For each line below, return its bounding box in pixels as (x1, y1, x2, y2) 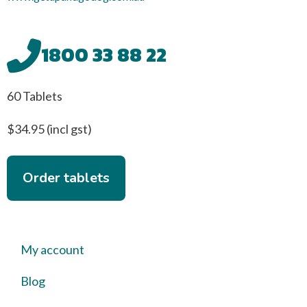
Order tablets (23, 169, 110, 187)
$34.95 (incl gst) (7, 121, 92, 136)
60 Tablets (7, 88, 62, 103)
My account (21, 242, 84, 257)
